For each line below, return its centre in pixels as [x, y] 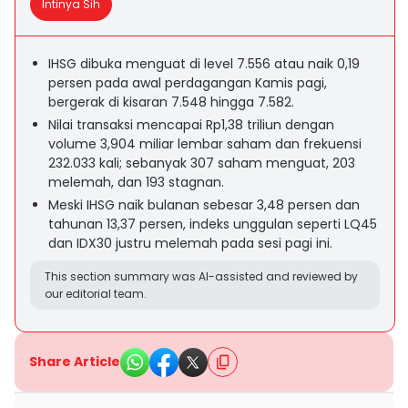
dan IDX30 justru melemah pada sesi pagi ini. [190, 243]
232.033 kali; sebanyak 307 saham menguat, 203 [202, 163]
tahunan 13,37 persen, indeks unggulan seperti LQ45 [213, 224]
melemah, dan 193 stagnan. [136, 182]
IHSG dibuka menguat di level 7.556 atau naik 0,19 [204, 64]
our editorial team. [96, 294]
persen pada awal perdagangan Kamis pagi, [188, 83]
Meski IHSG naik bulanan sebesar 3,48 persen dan [204, 205]
